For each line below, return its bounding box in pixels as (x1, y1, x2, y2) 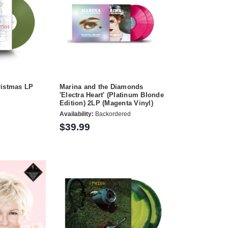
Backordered (93, 110, 131, 118)
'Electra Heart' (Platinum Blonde (59, 91, 164, 99)
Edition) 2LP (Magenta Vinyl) (59, 99, 153, 107)
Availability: (59, 110, 94, 118)
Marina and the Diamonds (59, 82, 144, 91)
